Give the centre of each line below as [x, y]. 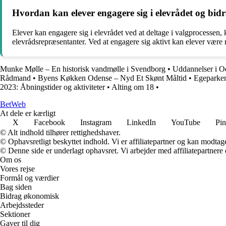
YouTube [186, 122]
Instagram [96, 122]
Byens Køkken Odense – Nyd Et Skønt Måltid [112, 78]
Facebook [49, 122]
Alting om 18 [133, 87]
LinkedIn [141, 122]
